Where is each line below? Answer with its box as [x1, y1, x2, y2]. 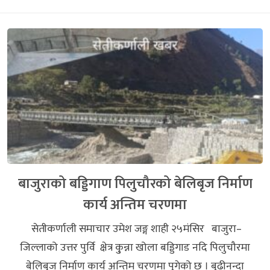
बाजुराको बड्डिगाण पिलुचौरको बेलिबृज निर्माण [17, 171, 253, 195]
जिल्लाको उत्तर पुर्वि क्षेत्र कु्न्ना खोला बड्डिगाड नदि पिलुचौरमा [20, 238, 250, 257]
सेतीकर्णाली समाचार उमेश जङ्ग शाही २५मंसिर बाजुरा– [26, 219, 244, 238]
